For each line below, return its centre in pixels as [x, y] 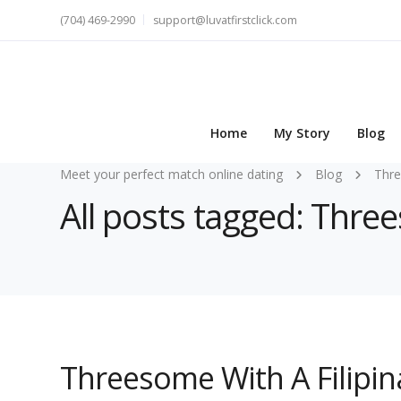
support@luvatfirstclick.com [225, 20]
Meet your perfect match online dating [171, 174]
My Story [302, 133]
